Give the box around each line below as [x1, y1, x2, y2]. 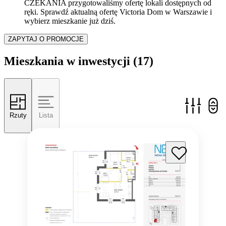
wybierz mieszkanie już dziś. [24, 17, 116, 26]
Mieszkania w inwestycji [4, 54, 130, 68]
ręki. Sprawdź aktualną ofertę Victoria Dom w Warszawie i [24, 8, 212, 17]
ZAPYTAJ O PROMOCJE [8, 35, 84, 43]
